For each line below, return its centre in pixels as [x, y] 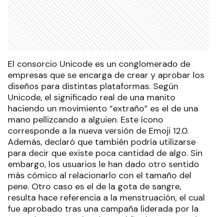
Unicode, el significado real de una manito [92, 97]
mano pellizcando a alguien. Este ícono [85, 119]
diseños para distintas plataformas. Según [93, 86]
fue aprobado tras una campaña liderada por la [103, 209]
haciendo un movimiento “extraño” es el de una [103, 108]
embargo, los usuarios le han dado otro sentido [103, 164]
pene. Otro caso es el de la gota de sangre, [94, 186]
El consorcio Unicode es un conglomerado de [99, 64]
